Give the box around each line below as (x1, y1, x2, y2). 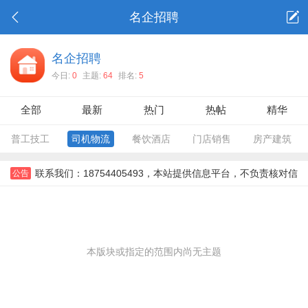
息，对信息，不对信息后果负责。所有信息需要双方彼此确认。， (10, 192, 289, 203)
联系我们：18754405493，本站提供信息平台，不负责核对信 (35, 168, 298, 179)
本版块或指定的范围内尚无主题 (87, 246, 221, 257)
